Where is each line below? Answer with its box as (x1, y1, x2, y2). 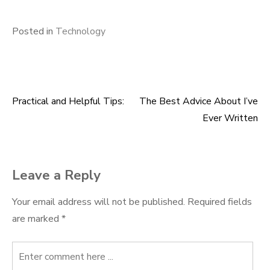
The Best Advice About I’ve (139, 95, 258, 108)
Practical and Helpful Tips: (12, 95, 124, 108)
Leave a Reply (12, 166, 101, 184)
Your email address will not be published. (12, 195, 185, 209)
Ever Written (202, 111, 258, 125)
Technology (55, 25, 105, 38)
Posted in (12, 25, 55, 38)
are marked (12, 212, 61, 225)
